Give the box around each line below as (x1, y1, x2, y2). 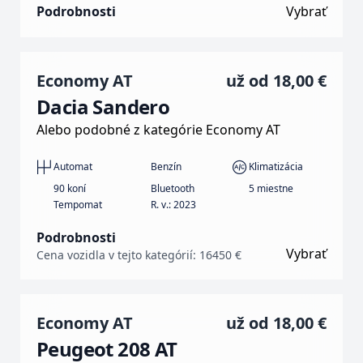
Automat (53, 160, 92, 174)
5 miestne (248, 181, 293, 195)
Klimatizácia (248, 160, 303, 174)
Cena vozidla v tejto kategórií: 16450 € (36, 246, 241, 263)
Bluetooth (151, 181, 195, 195)
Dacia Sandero (36, 92, 170, 120)
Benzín (151, 160, 182, 174)
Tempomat (53, 197, 102, 211)
